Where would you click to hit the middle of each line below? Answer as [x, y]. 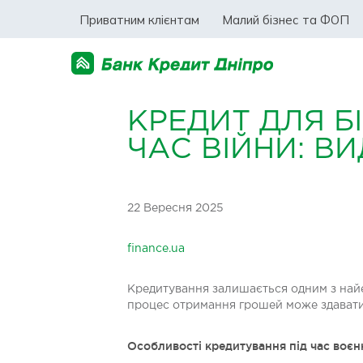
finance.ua [156, 249]
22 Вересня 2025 [175, 208]
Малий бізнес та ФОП [286, 19]
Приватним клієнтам [139, 19]
